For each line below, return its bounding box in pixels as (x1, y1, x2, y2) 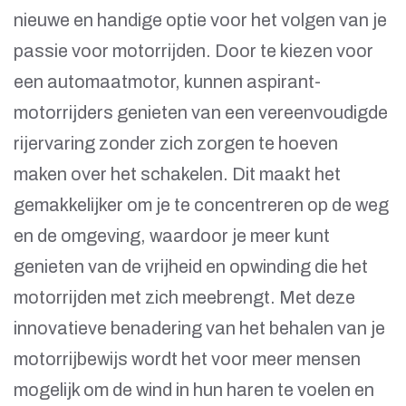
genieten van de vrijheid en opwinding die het (14, 256, 368, 277)
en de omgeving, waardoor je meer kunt (14, 226, 330, 246)
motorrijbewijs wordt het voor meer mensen (14, 349, 361, 370)
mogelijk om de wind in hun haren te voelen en (14, 380, 374, 401)
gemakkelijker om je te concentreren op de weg (14, 195, 389, 216)
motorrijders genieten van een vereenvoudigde (14, 102, 388, 123)
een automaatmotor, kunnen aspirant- (14, 72, 321, 92)
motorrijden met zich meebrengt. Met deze (14, 287, 355, 308)
